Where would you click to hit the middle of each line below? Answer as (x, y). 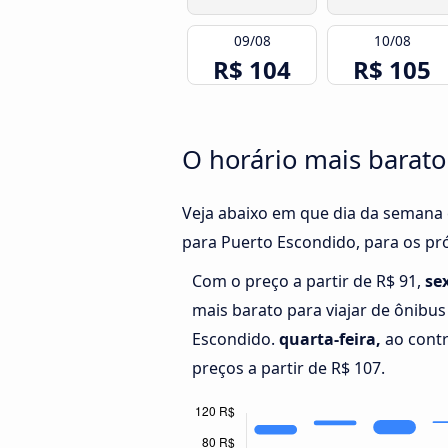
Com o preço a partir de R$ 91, (308, 281)
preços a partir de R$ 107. (288, 368)
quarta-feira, (330, 339)
